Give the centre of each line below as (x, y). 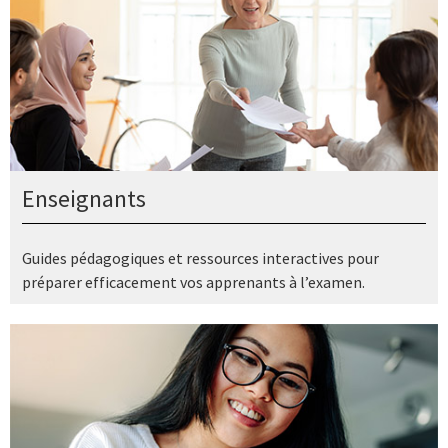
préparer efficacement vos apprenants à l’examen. (193, 281)
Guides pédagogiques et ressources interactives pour (200, 257)
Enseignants (84, 199)
